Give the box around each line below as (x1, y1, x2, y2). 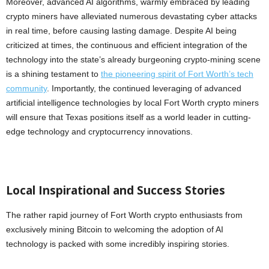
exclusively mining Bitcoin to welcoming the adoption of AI (6, 225, 223, 235)
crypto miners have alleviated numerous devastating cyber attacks (6, 11, 257, 22)
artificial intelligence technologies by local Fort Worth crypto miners (6, 98, 259, 108)
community (6, 83, 47, 94)
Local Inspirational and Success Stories (6, 183, 225, 199)
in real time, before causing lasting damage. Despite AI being (6, 26, 237, 36)
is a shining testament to (6, 69, 101, 79)
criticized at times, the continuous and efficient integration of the (6, 40, 247, 50)
